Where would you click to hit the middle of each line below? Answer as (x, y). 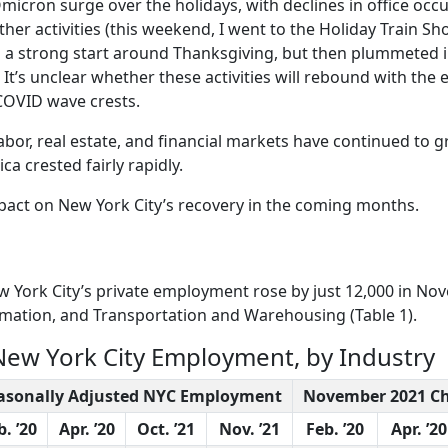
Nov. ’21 (249, 428)
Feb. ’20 (335, 428)
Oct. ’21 (166, 428)
